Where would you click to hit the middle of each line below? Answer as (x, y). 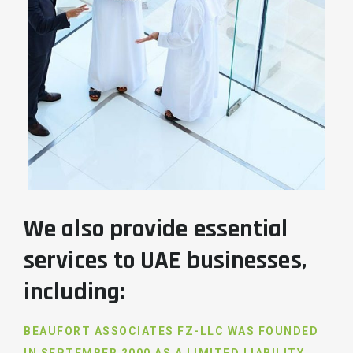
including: (74, 292)
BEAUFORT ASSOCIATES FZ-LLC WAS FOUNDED (171, 331)
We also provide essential (156, 229)
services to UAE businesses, (165, 261)
